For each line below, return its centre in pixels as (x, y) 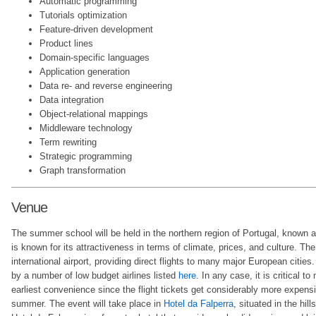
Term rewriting (68, 142)
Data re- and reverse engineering (106, 86)
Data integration (72, 100)
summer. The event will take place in (87, 304)
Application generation (85, 72)
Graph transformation (83, 171)
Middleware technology (86, 128)
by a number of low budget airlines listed (95, 276)
